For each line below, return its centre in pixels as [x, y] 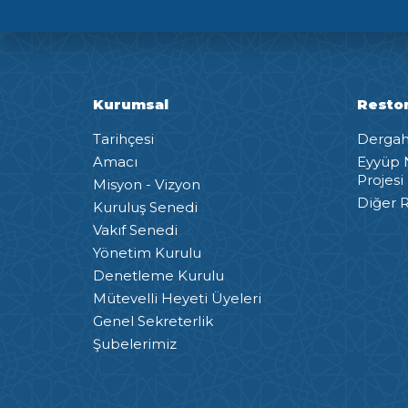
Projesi [380, 179]
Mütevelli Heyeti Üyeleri [177, 298]
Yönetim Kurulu [147, 252]
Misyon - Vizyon [147, 184]
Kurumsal [131, 105]
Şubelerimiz [135, 343]
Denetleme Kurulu [158, 275]
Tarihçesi [123, 138]
